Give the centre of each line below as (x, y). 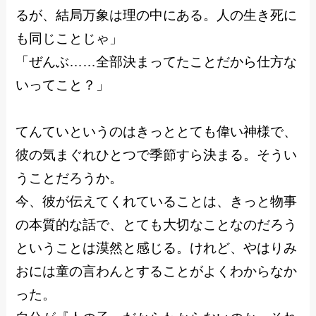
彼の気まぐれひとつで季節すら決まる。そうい (157, 155)
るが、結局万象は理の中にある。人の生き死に (157, 16)
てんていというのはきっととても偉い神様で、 (157, 132)
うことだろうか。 (69, 178)
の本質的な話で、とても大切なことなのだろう (157, 225)
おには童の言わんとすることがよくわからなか (157, 272)
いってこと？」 (63, 85)
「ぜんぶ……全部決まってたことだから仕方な (157, 62)
